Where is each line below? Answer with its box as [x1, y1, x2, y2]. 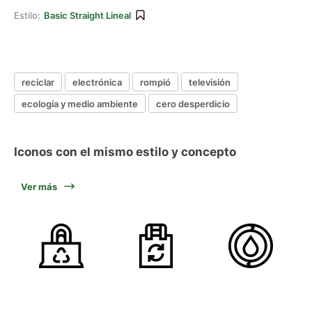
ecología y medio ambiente [22, 97, 138, 109]
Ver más [21, 181, 57, 192]
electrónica [72, 76, 122, 88]
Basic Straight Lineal [44, 10, 131, 21]
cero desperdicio [156, 97, 230, 109]
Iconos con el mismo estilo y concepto [14, 145, 236, 159]
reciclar [22, 76, 54, 88]
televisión [189, 76, 231, 88]
